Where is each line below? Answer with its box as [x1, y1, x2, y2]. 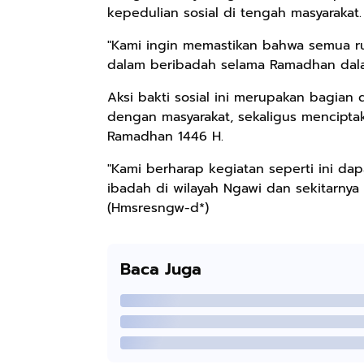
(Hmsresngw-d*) [107, 197, 209, 218]
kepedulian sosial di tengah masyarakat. [107, 2, 362, 23]
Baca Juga [120, 256, 201, 281]
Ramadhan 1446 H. [107, 126, 223, 146]
